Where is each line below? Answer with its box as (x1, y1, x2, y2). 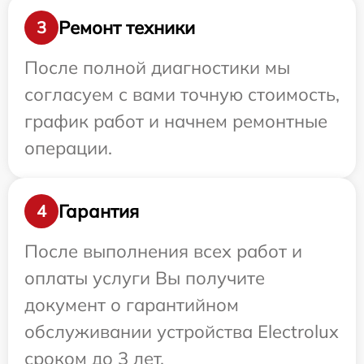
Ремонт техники (58, 15, 195, 39)
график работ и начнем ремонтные (24, 110, 327, 132)
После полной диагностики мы (24, 56, 290, 79)
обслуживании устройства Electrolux (24, 320, 339, 343)
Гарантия (58, 199, 139, 223)
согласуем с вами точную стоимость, (24, 83, 340, 106)
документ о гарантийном (24, 293, 239, 316)
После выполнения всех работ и (24, 240, 302, 262)
